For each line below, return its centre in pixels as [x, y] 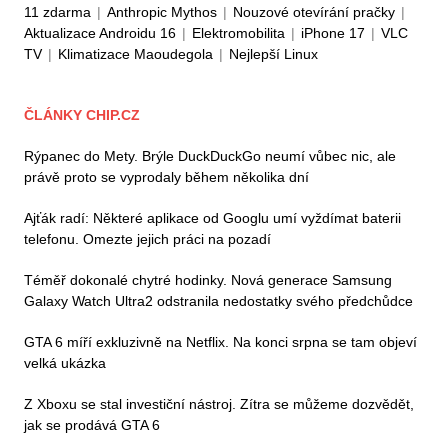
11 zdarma [57, 11]
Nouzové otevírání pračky [314, 11]
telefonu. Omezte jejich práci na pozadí [147, 238]
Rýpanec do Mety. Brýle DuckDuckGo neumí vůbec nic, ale [210, 155]
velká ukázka [65, 362]
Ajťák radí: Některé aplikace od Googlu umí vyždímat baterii [212, 217]
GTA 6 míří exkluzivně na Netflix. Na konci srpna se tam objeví [220, 341]
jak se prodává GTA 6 [92, 424]
